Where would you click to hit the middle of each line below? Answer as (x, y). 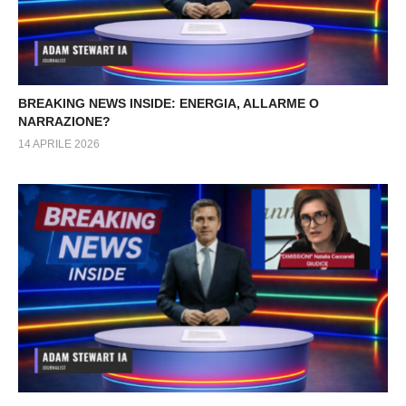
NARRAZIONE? (64, 122)
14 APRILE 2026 (59, 145)
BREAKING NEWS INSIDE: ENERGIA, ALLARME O (169, 104)
